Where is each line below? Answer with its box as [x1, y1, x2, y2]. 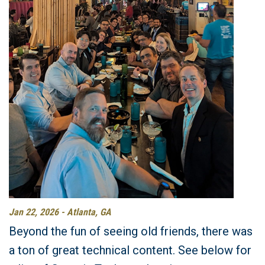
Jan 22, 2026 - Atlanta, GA [9, 206, 111, 218]
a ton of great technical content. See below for [9, 243, 251, 257]
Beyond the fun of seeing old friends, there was [9, 224, 253, 238]
